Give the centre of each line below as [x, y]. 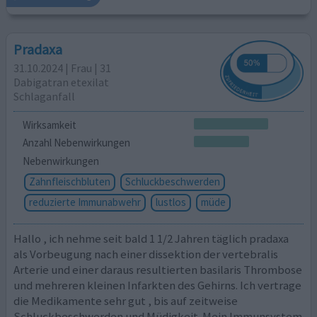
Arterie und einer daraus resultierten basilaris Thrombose [158, 269]
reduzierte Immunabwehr [85, 202]
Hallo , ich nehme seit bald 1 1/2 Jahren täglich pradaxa [151, 238]
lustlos [171, 202]
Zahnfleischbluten [69, 181]
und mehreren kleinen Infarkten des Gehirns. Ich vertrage [158, 285]
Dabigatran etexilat [62, 82]
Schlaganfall [45, 97]
